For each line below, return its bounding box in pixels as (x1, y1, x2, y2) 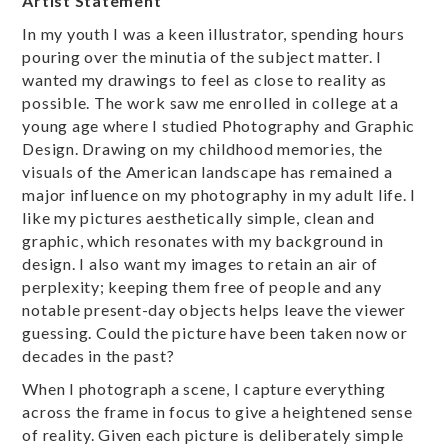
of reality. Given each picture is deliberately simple (22, 425, 405, 445)
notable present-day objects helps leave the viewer (22, 300, 406, 320)
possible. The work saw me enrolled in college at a (22, 93, 399, 113)
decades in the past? (22, 346, 175, 366)
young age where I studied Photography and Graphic (22, 116, 416, 136)
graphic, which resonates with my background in (22, 231, 384, 251)
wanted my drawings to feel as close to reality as (22, 70, 388, 90)
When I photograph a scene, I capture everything (22, 379, 386, 399)
